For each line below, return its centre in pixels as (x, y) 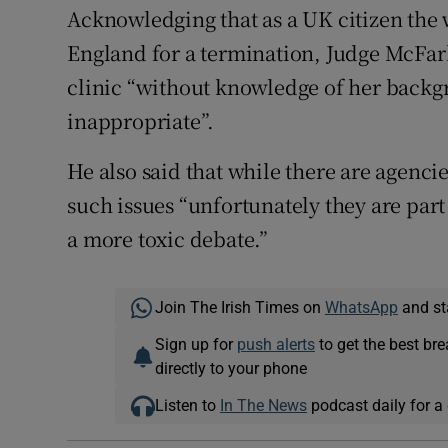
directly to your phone (230, 368)
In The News (263, 405)
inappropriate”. (141, 121)
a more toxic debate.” (168, 239)
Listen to (187, 405)
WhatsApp (361, 307)
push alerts (275, 344)
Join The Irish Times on (239, 307)
